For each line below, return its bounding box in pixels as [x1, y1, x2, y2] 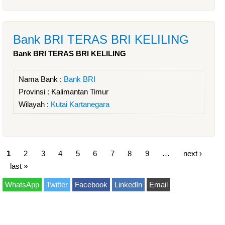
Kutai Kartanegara [51, 100, 109, 108]
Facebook [75, 180, 107, 189]
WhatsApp [5, 180, 39, 189]
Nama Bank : [19, 75, 64, 83]
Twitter [46, 180, 68, 189]
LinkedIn [115, 180, 142, 189]
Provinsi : [19, 87, 51, 96]
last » [10, 161, 28, 170]
